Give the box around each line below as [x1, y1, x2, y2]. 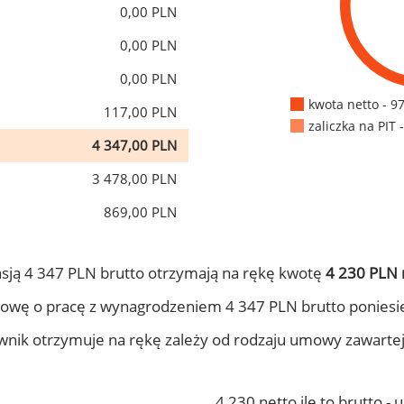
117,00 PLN [104, 103, 177, 121]
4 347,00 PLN [92, 136, 177, 154]
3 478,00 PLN [92, 170, 177, 188]
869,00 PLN [104, 203, 177, 221]
